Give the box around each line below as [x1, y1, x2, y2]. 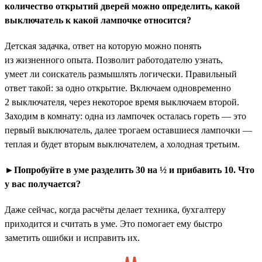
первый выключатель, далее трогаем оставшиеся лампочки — [5, 125, 252, 135]
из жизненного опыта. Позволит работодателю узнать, [5, 54, 223, 65]
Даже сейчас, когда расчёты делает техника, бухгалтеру [5, 204, 226, 215]
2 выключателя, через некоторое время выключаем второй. [5, 96, 239, 107]
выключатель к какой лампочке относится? [5, 15, 191, 25]
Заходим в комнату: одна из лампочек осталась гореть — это [5, 111, 246, 121]
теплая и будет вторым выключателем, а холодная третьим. [5, 139, 240, 149]
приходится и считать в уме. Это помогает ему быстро [5, 218, 222, 229]
